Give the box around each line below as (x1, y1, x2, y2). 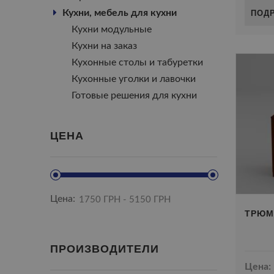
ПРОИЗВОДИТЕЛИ (50, 240, 159, 256)
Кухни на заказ (72, 41, 137, 51)
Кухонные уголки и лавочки (72, 74, 196, 84)
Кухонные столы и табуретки (72, 57, 203, 67)
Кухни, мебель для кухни (62, 8, 177, 18)
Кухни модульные (72, 24, 152, 34)
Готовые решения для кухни (72, 91, 197, 100)
